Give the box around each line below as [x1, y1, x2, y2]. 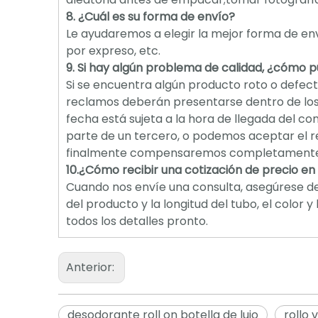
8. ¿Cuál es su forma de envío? [66, 9, 235, 25]
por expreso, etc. [66, 43, 160, 59]
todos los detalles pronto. [66, 213, 208, 229]
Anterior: [66, 259, 117, 275]
